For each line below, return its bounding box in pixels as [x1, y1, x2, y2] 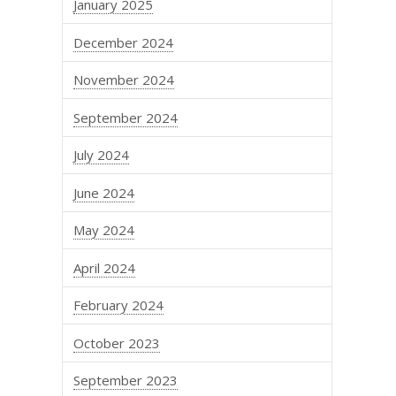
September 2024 [73, 109, 179, 126]
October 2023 [73, 334, 161, 352]
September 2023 [73, 371, 179, 390]
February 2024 [73, 296, 164, 315]
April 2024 [73, 259, 136, 277]
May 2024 [73, 221, 135, 240]
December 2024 [73, 34, 174, 51]
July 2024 [73, 146, 130, 164]
